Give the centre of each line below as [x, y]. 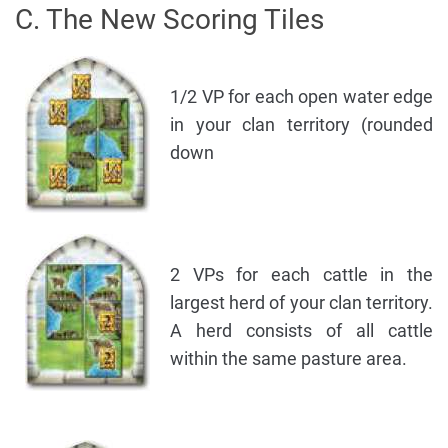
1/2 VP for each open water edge [301, 97]
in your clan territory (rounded [301, 125]
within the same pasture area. [288, 359]
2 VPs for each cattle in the [301, 275]
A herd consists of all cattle [301, 331]
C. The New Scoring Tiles [169, 20]
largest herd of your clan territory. [301, 303]
